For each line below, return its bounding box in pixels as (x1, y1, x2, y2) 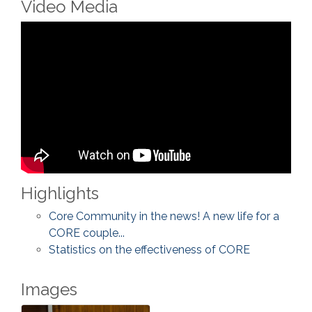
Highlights (21, 182, 99, 203)
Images (21, 279, 77, 299)
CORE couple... (49, 226, 125, 240)
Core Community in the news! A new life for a (49, 209, 279, 223)
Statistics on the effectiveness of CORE (49, 242, 250, 256)
